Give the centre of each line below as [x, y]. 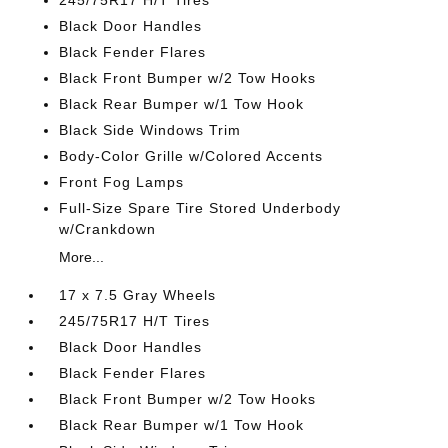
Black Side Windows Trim [150, 130]
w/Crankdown [108, 229]
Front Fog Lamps [122, 182]
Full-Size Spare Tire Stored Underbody [200, 208]
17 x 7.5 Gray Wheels [138, 295]
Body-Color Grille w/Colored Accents [191, 156]
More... [82, 257]
